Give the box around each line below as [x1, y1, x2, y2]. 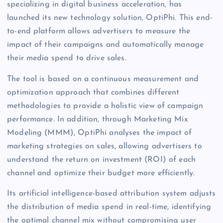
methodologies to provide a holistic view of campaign [7, 102, 204, 110]
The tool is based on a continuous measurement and [7, 75, 199, 83]
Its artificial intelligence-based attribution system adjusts [7, 189, 216, 198]
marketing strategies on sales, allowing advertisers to [7, 142, 202, 150]
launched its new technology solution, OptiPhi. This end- [7, 14, 213, 22]
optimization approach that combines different [7, 88, 180, 97]
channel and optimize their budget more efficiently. [7, 169, 195, 177]
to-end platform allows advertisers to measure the [7, 27, 190, 36]
